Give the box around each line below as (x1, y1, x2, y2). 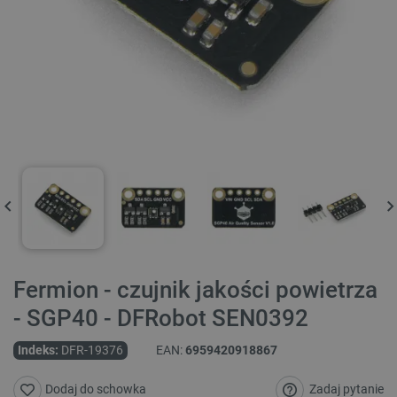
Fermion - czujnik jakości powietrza (13, 276, 378, 304)
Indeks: (18, 343, 58, 358)
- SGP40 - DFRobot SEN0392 (13, 305, 308, 332)
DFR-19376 (61, 343, 123, 358)
